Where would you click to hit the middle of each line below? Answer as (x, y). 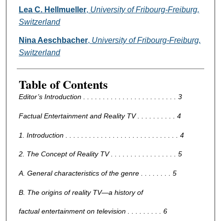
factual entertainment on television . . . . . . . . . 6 (93, 211)
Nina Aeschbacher (53, 40)
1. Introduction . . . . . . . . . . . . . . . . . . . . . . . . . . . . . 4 (101, 135)
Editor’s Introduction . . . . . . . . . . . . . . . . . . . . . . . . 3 (100, 97)
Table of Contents (63, 84)
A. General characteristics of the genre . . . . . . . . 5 (97, 173)
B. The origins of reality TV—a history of (81, 192)
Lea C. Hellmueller (52, 10)
